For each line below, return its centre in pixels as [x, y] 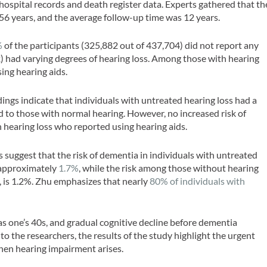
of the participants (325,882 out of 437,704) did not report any [131, 45]
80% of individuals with [198, 181]
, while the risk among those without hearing [169, 167]
